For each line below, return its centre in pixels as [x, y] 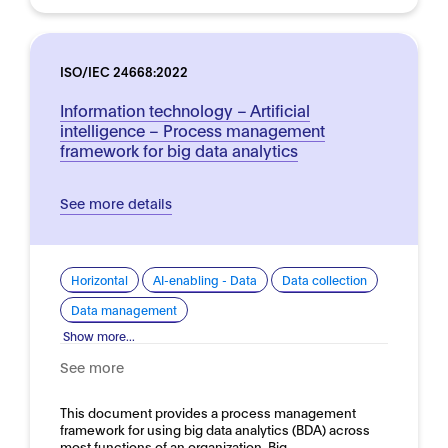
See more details [116, 202]
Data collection [324, 279]
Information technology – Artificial [185, 109]
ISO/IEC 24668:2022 [124, 71]
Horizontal [99, 279]
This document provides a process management [208, 412]
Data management [124, 309]
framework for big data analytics [179, 149]
